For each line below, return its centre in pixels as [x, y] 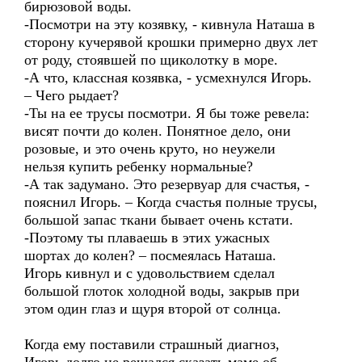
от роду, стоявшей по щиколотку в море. [151, 60]
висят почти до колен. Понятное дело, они [158, 131]
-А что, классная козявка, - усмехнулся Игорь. [168, 78]
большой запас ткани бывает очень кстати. [159, 220]
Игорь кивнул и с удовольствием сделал [149, 273]
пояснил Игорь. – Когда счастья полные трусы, [171, 202]
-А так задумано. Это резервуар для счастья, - [167, 184]
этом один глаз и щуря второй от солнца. [153, 309]
